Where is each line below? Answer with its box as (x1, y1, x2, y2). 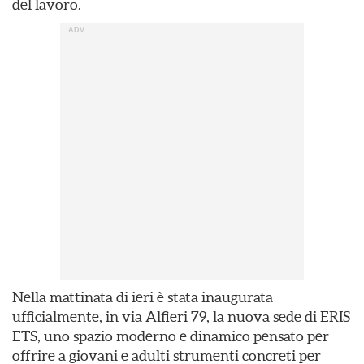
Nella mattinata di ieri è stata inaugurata (12, 288, 273, 305)
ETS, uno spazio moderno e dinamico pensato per (12, 327, 329, 344)
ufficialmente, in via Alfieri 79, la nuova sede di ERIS (12, 308, 350, 325)
